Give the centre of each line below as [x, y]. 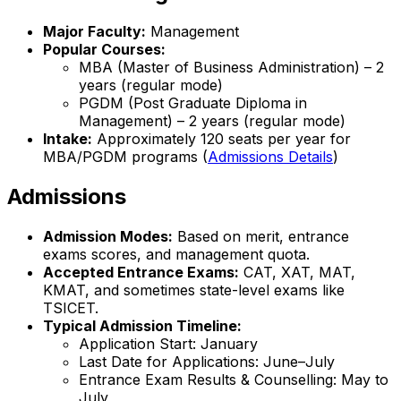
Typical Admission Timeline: [142, 326]
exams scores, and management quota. [176, 255]
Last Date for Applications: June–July [207, 362]
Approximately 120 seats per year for [222, 139]
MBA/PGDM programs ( [125, 157]
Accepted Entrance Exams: [141, 273]
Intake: [68, 139]
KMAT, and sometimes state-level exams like [194, 290]
